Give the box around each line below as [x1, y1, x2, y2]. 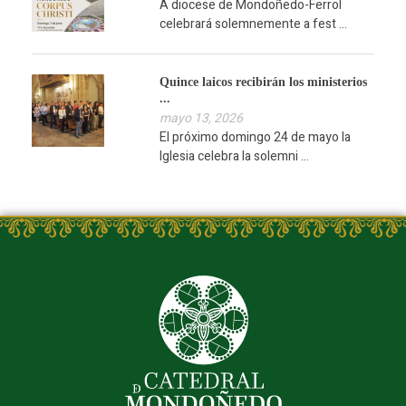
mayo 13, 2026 [159, 108, 243, 128]
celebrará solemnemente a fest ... [159, 14, 347, 34]
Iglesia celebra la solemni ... [159, 146, 309, 166]
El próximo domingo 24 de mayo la [159, 127, 351, 147]
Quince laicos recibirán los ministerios [159, 75, 367, 90]
